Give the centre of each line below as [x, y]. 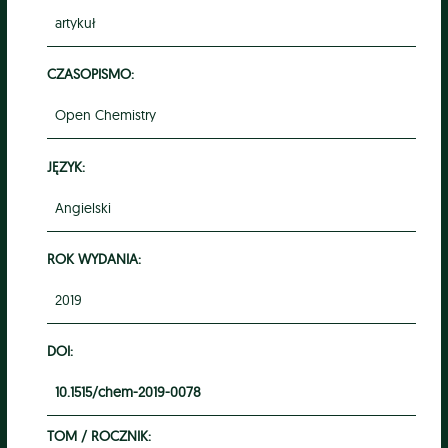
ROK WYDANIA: [93, 259]
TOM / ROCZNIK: [98, 436]
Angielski [82, 207]
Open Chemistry [105, 115]
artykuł [75, 22]
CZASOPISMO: [90, 74]
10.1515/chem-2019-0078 [127, 392]
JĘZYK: [65, 166]
